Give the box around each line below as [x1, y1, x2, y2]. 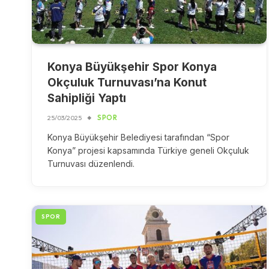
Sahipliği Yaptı [47, 91, 126, 105]
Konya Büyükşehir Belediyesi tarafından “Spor [47, 131, 229, 142]
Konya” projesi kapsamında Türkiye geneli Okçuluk [47, 145, 249, 156]
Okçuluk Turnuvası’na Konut [47, 75, 207, 89]
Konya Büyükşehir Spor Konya [47, 59, 217, 74]
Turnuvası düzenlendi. [47, 158, 134, 169]
